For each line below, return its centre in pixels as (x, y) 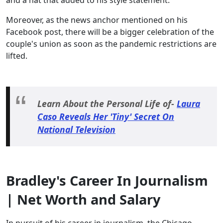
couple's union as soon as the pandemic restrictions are (111, 44)
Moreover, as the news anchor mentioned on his (97, 20)
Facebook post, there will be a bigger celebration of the (110, 32)
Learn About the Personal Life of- (107, 104)
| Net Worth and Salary (83, 200)
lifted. (18, 56)
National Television (76, 130)
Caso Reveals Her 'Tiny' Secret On (106, 117)
